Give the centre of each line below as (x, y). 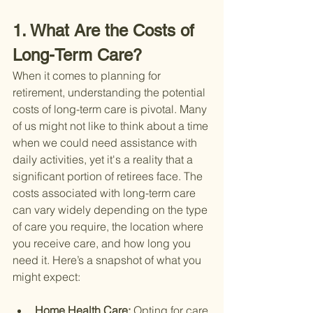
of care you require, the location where (109, 227)
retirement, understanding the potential (110, 93)
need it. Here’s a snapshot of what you (108, 260)
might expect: (46, 277)
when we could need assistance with (106, 143)
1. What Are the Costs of (106, 31)
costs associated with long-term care (105, 193)
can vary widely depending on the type (111, 210)
